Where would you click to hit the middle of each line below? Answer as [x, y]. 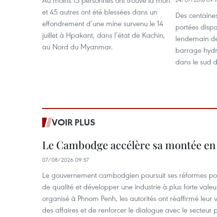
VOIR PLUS [74, 122]
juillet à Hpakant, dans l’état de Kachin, [104, 35]
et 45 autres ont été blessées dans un [100, 12]
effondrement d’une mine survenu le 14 [103, 23]
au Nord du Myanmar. [77, 46]
